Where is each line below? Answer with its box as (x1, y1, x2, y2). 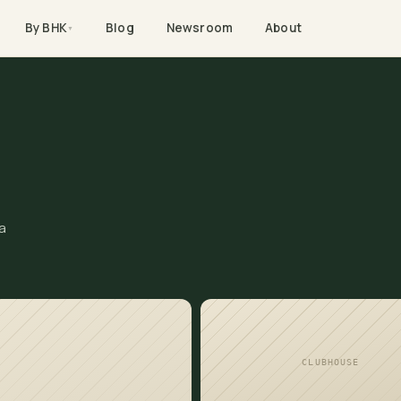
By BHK (25, 20, 67, 36)
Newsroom (166, 20, 234, 36)
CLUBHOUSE (302, 356, 360, 367)
